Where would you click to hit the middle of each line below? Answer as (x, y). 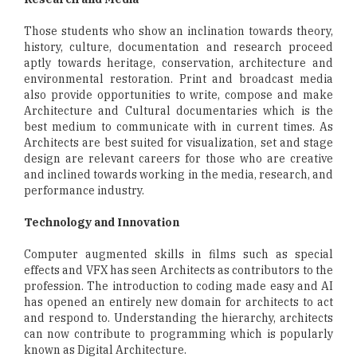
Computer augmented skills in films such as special (178, 255)
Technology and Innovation (102, 223)
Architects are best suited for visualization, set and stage (178, 143)
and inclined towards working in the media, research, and (178, 175)
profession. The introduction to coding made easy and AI (178, 286)
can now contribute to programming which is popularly (178, 334)
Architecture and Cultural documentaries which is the (178, 111)
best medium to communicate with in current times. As (178, 127)
